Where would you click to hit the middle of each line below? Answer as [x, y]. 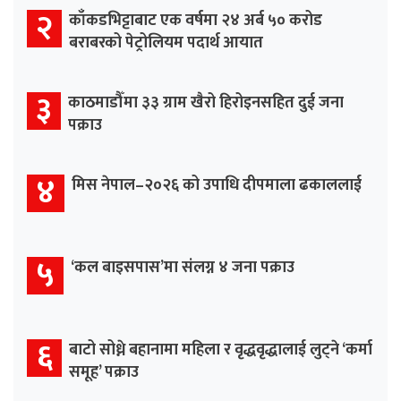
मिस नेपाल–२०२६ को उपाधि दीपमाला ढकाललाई [217, 186]
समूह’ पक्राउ [104, 373]
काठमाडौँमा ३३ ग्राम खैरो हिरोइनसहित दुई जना [206, 103]
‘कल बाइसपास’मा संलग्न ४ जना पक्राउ [183, 268]
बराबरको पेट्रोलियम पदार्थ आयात [166, 43]
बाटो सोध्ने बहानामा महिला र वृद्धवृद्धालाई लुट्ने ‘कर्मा [221, 350]
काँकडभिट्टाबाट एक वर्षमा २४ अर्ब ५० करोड [196, 21]
